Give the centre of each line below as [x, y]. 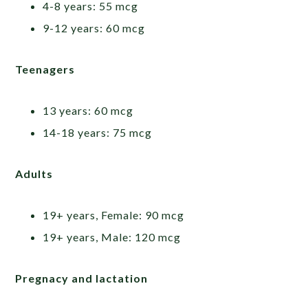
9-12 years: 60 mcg [94, 27]
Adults [34, 173]
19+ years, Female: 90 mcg [114, 214]
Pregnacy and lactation [82, 278]
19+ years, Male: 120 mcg [112, 236]
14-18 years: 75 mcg [98, 132]
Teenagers [45, 69]
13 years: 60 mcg [88, 110]
